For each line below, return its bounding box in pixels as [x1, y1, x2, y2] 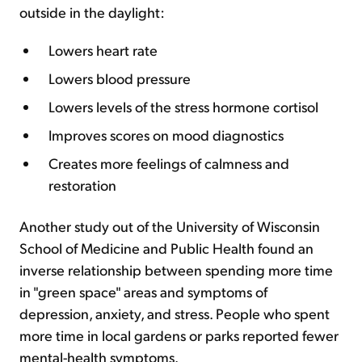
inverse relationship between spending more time [19, 260, 333, 279]
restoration [48, 175, 116, 194]
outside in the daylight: [19, 2, 165, 21]
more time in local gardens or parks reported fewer [19, 326, 339, 344]
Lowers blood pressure [48, 69, 191, 87]
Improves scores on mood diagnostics [48, 125, 284, 144]
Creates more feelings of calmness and [48, 154, 289, 172]
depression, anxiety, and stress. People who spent [19, 304, 330, 322]
